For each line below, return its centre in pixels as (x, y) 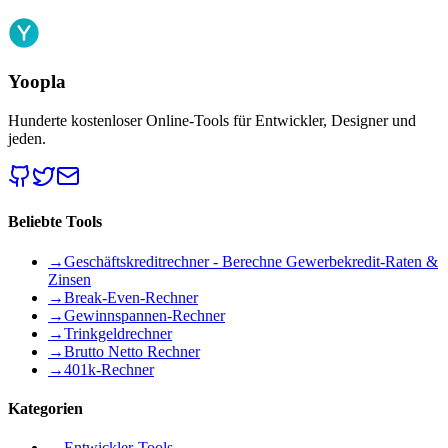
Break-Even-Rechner (131, 297)
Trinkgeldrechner (118, 333)
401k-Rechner (109, 369)
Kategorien (45, 408)
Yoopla (37, 82)
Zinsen (69, 279)
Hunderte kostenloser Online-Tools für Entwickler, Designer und (212, 121)
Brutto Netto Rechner (132, 351)
